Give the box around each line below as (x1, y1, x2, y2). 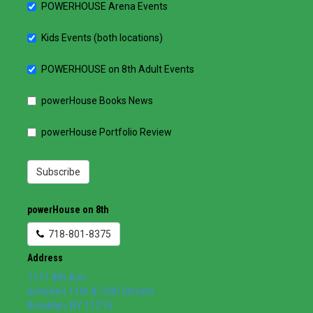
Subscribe (36, 166, 80, 177)
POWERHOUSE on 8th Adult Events (41, 63, 194, 75)
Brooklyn (27, 299, 66, 311)
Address (27, 252, 63, 263)
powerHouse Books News (41, 94, 153, 106)
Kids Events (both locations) (41, 31, 163, 43)
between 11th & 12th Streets (27, 285, 154, 297)
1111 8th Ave (27, 271, 86, 283)
